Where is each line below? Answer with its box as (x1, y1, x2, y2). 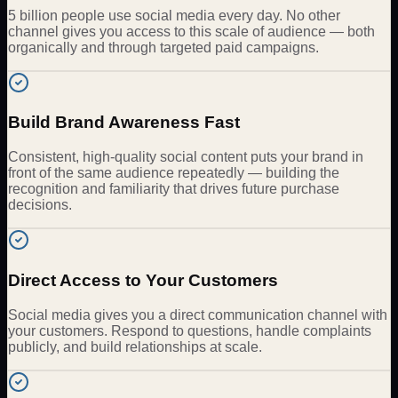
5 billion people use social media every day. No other (8, 7, 340, 23)
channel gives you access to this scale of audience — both (8, 23, 375, 39)
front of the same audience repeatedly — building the (8, 165, 339, 181)
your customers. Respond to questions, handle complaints (8, 322, 371, 338)
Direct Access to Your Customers (8, 270, 278, 290)
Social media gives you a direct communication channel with (8, 306, 387, 322)
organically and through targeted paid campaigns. (8, 39, 319, 55)
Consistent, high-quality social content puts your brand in (8, 149, 363, 165)
